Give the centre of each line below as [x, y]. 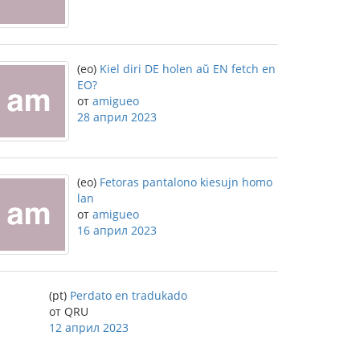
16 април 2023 [117, 230]
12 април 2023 [89, 327]
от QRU [69, 311]
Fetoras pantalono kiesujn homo [186, 182]
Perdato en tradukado [129, 295]
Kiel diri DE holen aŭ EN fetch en [188, 69]
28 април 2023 [117, 117]
